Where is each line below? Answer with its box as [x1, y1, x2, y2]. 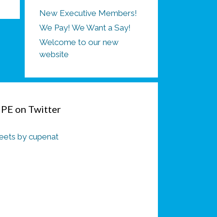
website [39, 49, 69, 59]
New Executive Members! [39, 8, 137, 18]
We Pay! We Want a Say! [39, 23, 131, 32]
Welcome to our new [39, 37, 119, 47]
